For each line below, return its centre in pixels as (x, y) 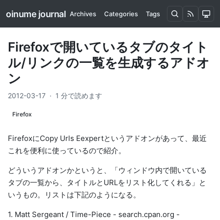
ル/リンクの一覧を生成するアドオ (109, 63)
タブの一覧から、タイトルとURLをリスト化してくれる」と (107, 182)
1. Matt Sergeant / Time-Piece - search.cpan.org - (94, 214)
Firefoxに (24, 138)
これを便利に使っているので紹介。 (67, 151)
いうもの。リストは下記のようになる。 (74, 195)
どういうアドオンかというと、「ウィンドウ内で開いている (107, 170)
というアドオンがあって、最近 (155, 138)
